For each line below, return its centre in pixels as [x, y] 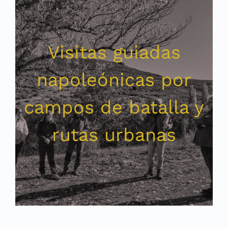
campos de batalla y [114, 107]
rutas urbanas [114, 135]
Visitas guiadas [114, 52]
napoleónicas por [114, 80]
